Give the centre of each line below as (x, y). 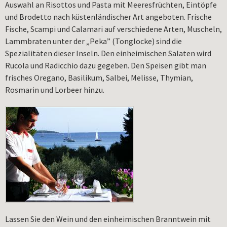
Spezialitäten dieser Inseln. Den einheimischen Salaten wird (108, 53)
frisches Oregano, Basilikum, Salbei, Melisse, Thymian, (99, 77)
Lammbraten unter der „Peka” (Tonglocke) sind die (93, 41)
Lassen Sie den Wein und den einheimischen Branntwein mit (108, 219)
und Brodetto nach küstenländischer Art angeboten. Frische (108, 16)
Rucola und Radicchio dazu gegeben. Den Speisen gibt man (106, 65)
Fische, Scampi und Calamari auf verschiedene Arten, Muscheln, (113, 29)
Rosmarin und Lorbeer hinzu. (55, 89)
